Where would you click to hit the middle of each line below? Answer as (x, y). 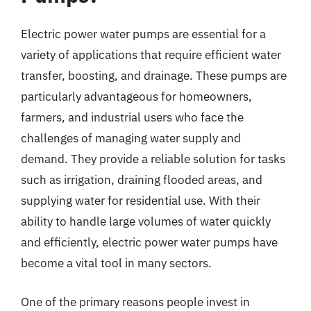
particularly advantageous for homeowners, (136, 96)
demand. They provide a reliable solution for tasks (153, 159)
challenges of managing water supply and (131, 138)
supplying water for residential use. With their (141, 201)
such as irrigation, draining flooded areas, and (142, 180)
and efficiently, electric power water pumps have (149, 242)
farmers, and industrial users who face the (132, 117)
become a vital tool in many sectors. (116, 263)
